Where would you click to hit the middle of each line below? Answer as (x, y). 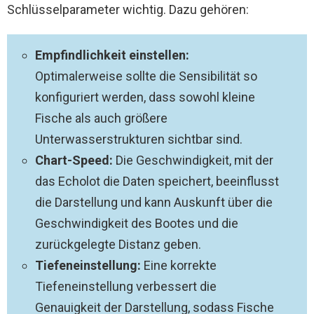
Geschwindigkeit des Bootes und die (137, 223)
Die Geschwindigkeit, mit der (193, 160)
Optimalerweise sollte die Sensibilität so (146, 76)
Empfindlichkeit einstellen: (112, 55)
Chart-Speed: (74, 160)
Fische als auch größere (101, 118)
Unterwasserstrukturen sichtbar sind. (139, 139)
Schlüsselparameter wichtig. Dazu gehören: (128, 9)
